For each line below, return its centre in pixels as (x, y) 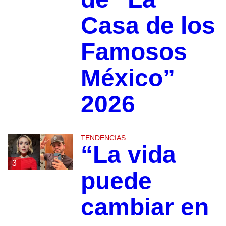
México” (128, 78)
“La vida (128, 155)
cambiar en (145, 207)
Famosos (134, 52)
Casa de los (148, 26)
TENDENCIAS (103, 138)
